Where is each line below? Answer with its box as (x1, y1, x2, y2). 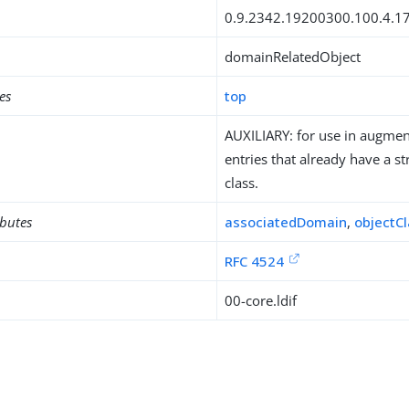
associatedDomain (225, 213, 348, 231)
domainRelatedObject (225, 47, 362, 66)
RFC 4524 (225, 252, 285, 270)
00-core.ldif (225, 291, 298, 309)
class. (225, 173, 259, 192)
